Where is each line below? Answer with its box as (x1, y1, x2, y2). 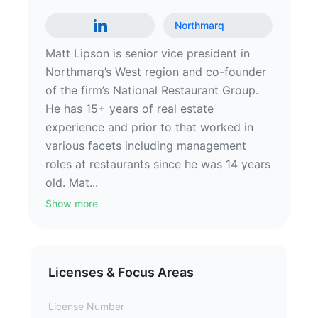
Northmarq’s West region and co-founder (45, 65, 266, 79)
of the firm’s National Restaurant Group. (45, 83, 258, 97)
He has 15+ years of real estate (45, 102, 214, 116)
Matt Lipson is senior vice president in (45, 46, 250, 60)
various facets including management (45, 138, 246, 153)
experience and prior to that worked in (45, 120, 253, 134)
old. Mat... (45, 175, 98, 190)
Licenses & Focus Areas (48, 265, 194, 280)
